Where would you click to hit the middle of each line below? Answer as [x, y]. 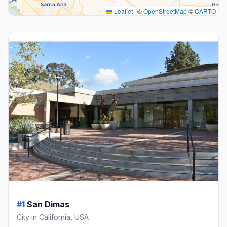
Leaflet [123, 11]
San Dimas [48, 204]
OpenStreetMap [165, 11]
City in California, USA [53, 217]
